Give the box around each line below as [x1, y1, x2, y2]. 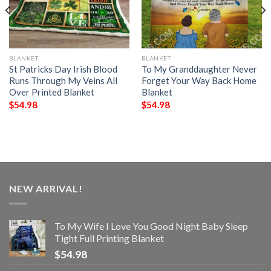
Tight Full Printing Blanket [54, 232, 164, 244]
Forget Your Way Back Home [141, 75, 256, 87]
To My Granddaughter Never [141, 64, 257, 75]
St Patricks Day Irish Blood [8, 64, 117, 75]
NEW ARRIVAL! [9, 183, 83, 195]
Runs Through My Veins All [8, 75, 117, 87]
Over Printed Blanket [8, 87, 94, 98]
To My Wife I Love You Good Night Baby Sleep [54, 220, 248, 232]
